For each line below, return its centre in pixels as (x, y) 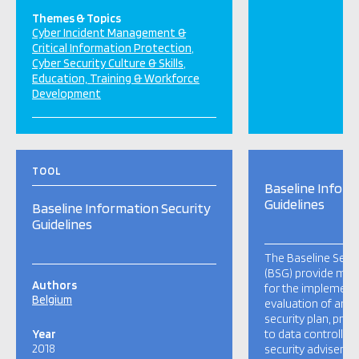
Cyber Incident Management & (109, 33)
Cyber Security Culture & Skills (108, 63)
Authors (54, 285)
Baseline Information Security (121, 208)
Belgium (52, 300)
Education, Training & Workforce (116, 79)
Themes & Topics (77, 18)
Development (67, 94)
